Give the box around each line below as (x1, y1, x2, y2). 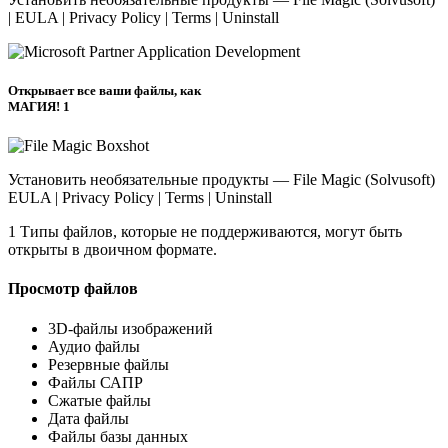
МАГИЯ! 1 (8, 98, 70, 114)
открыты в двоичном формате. (8, 241, 217, 259)
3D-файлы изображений (48, 319, 213, 337)
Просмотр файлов (8, 280, 138, 298)
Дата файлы (48, 409, 129, 427)
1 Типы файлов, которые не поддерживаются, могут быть (8, 223, 402, 241)
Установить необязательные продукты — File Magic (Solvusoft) (8, 171, 435, 189)
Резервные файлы (48, 355, 169, 373)
